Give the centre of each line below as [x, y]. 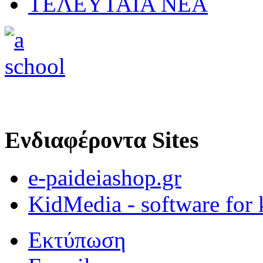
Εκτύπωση [77, 240]
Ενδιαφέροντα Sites [102, 140]
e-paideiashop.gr [105, 178]
